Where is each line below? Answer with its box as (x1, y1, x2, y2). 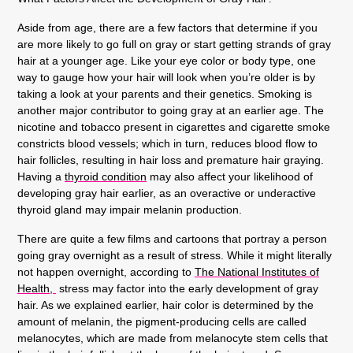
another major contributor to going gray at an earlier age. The (17, 103, 324, 117)
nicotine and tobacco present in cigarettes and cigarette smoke (17, 120, 330, 133)
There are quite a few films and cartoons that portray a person (17, 232, 327, 245)
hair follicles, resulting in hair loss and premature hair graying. (17, 153, 327, 166)
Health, (17, 281, 56, 295)
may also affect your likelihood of (147, 169, 313, 183)
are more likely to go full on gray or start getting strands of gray (17, 37, 331, 50)
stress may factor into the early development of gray (56, 281, 318, 295)
